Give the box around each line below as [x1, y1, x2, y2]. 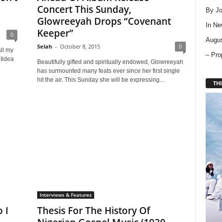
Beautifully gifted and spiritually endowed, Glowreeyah [37, 58, 183, 65]
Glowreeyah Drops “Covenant [37, 15, 171, 28]
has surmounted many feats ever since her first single [37, 67, 180, 74]
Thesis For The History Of [37, 204, 150, 217]
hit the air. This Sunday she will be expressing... [37, 76, 164, 83]
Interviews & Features [39, 191, 92, 198]
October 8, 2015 [59, 43, 100, 50]
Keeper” [37, 27, 73, 40]
